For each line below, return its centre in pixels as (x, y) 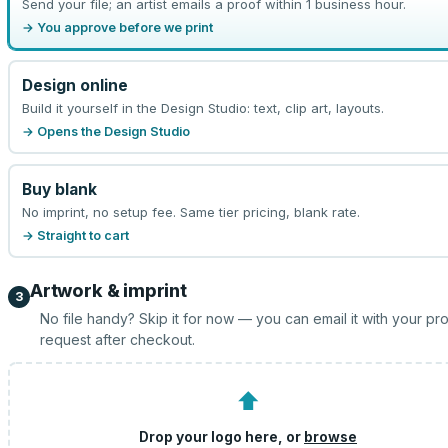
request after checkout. (117, 339)
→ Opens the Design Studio (105, 131)
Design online (74, 85)
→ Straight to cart (75, 235)
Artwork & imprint (108, 290)
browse (330, 436)
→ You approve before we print (117, 27)
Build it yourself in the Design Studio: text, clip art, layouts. (202, 107)
